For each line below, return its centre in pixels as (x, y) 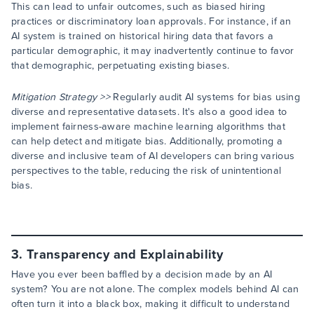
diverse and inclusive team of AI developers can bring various (153, 156)
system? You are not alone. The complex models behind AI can (155, 289)
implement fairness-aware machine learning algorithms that (148, 127)
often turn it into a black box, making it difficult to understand (150, 304)
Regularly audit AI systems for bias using (205, 97)
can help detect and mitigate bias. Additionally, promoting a (146, 142)
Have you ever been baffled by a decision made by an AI (142, 275)
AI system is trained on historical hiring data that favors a (142, 36)
